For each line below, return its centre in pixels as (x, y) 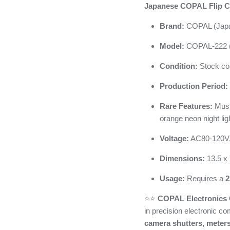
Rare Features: (186, 106)
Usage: (172, 178)
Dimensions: (182, 158)
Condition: (178, 66)
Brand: (172, 26)
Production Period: (194, 86)
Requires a (205, 178)
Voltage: (174, 138)
